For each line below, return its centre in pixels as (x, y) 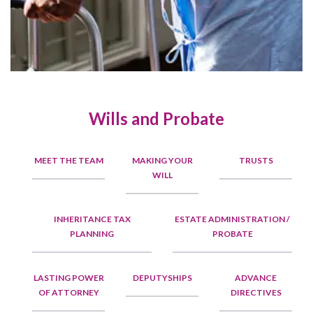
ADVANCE (256, 278)
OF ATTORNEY (68, 293)
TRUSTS (256, 161)
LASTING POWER (68, 278)
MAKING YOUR (162, 161)
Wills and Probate (156, 119)
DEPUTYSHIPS (162, 278)
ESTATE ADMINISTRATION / (232, 219)
